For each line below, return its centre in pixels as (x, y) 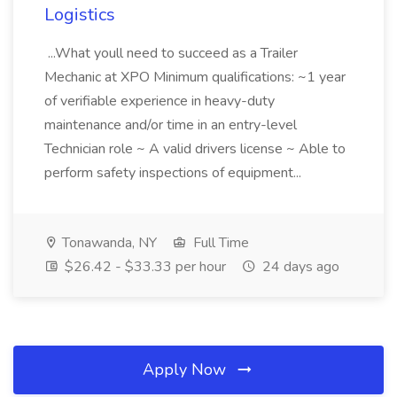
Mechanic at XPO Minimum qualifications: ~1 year (195, 77)
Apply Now (187, 370)
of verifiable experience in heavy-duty (160, 101)
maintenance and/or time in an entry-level (171, 125)
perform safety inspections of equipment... (175, 173)
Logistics (80, 15)
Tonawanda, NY (108, 243)
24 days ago (299, 267)
